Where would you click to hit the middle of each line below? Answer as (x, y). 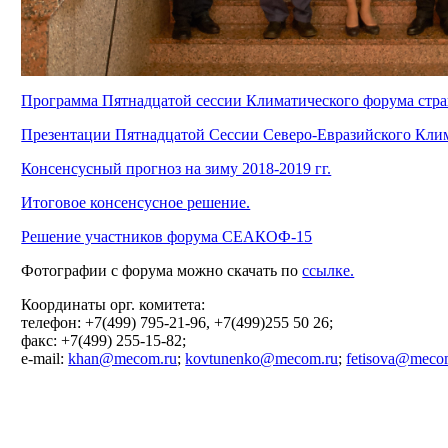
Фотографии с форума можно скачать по (162, 271)
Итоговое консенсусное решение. (136, 203)
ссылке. (328, 271)
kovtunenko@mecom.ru (262, 359)
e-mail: (45, 359)
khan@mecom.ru (123, 359)
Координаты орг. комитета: (113, 305)
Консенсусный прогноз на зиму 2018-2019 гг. (176, 169)
